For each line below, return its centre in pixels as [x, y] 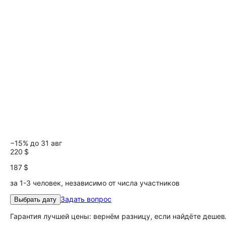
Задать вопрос [86, 199]
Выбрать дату [35, 200]
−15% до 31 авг [36, 143]
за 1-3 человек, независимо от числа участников [95, 183]
